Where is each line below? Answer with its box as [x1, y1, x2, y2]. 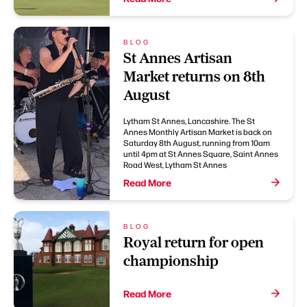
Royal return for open [123, 234, 264, 251]
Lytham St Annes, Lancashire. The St [123, 115, 255, 127]
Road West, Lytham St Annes [123, 159, 227, 171]
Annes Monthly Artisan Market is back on [123, 126, 272, 138]
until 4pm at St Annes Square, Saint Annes [123, 148, 278, 160]
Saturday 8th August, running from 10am [123, 137, 270, 149]
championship [123, 252, 219, 270]
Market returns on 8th [123, 68, 265, 86]
